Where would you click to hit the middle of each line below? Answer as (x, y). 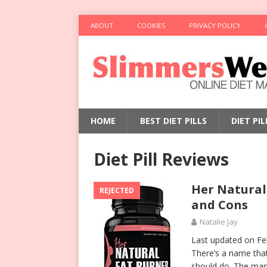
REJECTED (117, 190)
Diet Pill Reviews (161, 159)
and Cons (220, 205)
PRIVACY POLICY (215, 25)
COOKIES (151, 25)
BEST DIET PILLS (173, 121)
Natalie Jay (219, 222)
